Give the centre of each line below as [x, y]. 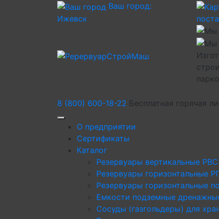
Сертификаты [103, 138]
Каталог [92, 150]
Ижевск [72, 18]
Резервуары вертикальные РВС [157, 162]
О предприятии [106, 126]
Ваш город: [129, 6]
